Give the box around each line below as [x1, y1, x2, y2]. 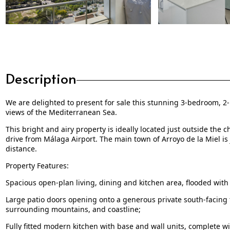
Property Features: [5, 160, 69, 170]
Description [5, 68, 76, 87]
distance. [5, 143, 37, 154]
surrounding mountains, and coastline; [5, 204, 141, 214]
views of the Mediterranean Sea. [5, 107, 117, 117]
